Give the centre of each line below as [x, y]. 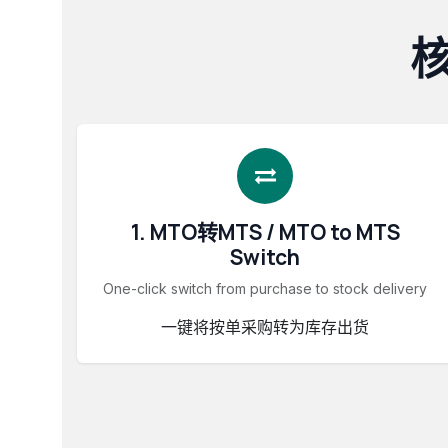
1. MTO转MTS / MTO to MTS [265, 231]
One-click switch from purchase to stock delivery [265, 288]
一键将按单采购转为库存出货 [265, 326]
